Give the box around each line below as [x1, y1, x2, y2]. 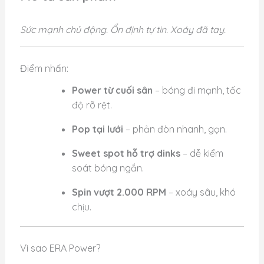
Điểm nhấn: [19, 62, 68, 75]
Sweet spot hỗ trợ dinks [71, 147, 180, 159]
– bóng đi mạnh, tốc [152, 84, 241, 96]
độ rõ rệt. [71, 98, 112, 111]
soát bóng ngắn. [71, 161, 144, 174]
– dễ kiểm [180, 147, 223, 159]
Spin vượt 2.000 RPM [71, 186, 166, 198]
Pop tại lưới [71, 123, 123, 135]
